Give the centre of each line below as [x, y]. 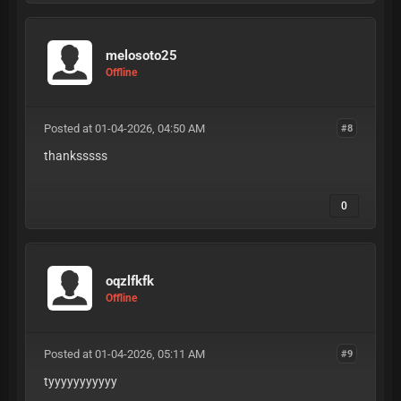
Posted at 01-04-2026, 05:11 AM [124, 354]
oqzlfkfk [130, 281]
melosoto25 [141, 55]
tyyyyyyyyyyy [80, 381]
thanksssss [75, 156]
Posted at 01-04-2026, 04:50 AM [124, 128]
